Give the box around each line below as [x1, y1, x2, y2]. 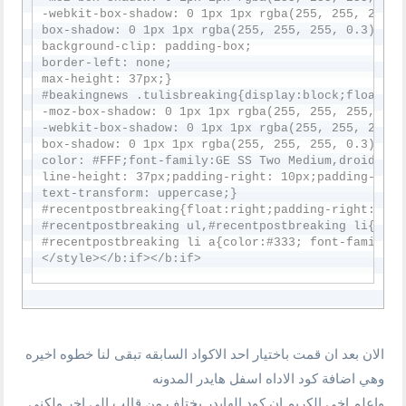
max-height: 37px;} [42, 72, 173, 86]
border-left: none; [42, 55, 173, 70]
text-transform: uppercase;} [42, 186, 238, 200]
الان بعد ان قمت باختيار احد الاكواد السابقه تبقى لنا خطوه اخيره [24, 346, 384, 362]
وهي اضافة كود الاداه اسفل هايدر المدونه [151, 371, 384, 386]
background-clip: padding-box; [42, 39, 253, 53]
